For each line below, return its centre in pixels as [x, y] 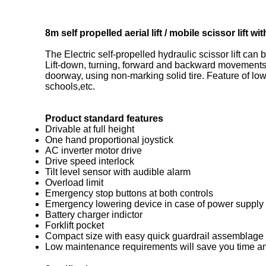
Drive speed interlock [90, 161]
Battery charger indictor [94, 215]
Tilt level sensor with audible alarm [118, 172]
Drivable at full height [90, 129]
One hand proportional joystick [109, 140]
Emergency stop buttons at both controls [129, 193]
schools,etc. [70, 86]
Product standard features [104, 118]
